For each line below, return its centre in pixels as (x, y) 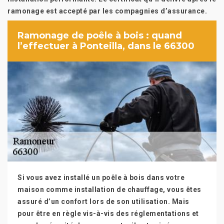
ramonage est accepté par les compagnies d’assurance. (107, 11)
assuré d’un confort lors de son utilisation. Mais (103, 201)
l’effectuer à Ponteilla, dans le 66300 (106, 46)
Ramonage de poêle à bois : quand (100, 35)
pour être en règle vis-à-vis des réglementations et (108, 213)
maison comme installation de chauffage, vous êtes (109, 189)
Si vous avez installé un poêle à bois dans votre (101, 177)
